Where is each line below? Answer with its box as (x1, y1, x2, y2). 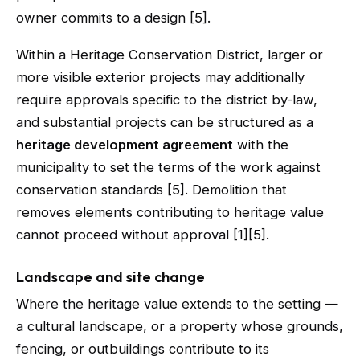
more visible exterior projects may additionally (16, 69, 305, 85)
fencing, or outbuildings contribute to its (16, 341, 269, 357)
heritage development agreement (16, 137, 233, 153)
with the (233, 137, 288, 153)
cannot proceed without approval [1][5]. (16, 227, 269, 243)
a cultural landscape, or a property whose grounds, (16, 318, 343, 334)
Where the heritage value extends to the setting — (16, 296, 338, 312)
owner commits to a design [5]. (16, 10, 211, 26)
